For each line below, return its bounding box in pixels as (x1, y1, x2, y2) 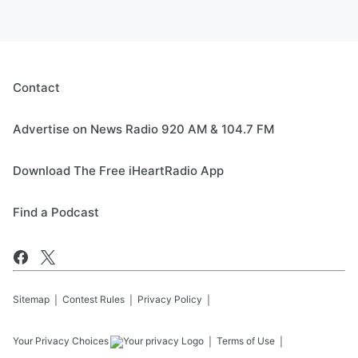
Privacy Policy (137, 293, 202, 305)
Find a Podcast (13, 205, 99, 220)
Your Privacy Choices (13, 335, 109, 347)
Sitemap (13, 293, 50, 305)
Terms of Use (217, 335, 275, 347)
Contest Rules (62, 293, 125, 305)
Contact (13, 80, 60, 95)
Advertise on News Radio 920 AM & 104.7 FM (13, 121, 274, 137)
